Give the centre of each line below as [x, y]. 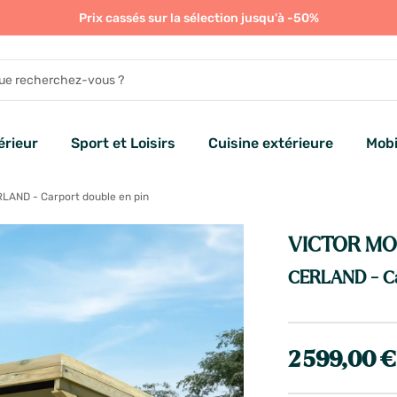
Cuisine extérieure [271, 144]
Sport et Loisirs [123, 144]
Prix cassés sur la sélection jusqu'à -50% [198, 18]
